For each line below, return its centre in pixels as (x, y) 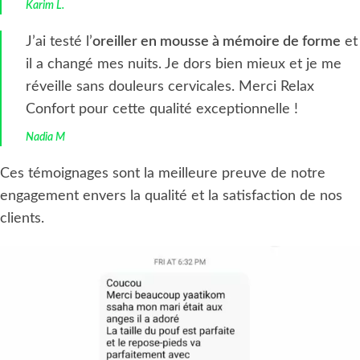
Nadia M (45, 137)
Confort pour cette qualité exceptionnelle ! (162, 109)
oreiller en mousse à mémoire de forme (217, 41)
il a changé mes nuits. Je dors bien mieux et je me (184, 64)
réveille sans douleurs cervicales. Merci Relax (170, 86)
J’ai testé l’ (59, 41)
